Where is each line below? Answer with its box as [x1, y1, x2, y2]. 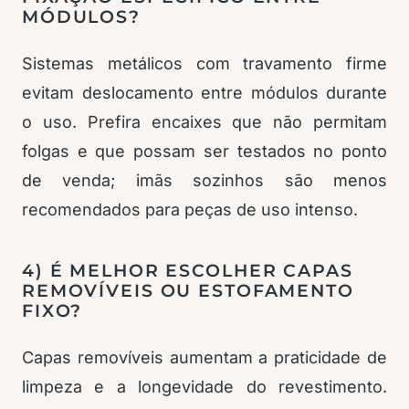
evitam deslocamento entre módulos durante [22, 83, 387, 103]
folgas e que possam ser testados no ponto [22, 142, 387, 162]
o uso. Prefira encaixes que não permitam [22, 112, 387, 132]
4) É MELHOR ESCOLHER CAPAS [22, 260, 353, 282]
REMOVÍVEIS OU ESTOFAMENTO [22, 280, 354, 302]
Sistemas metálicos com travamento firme [22, 54, 387, 74]
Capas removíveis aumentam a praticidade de [22, 348, 387, 368]
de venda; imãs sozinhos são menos [22, 171, 387, 191]
